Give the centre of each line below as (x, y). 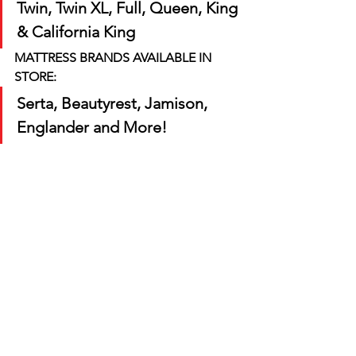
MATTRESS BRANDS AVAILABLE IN (114, 58)
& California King (76, 32)
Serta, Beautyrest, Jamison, (114, 104)
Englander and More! (94, 128)
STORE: (35, 77)
